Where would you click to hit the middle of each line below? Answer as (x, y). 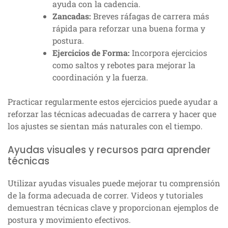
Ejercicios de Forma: (91, 53)
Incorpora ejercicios (168, 53)
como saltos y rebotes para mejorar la (124, 65)
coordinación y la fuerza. (100, 77)
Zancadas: (72, 16)
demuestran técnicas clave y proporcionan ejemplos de (113, 208)
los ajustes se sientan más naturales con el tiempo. (105, 126)
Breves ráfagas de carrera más (150, 16)
